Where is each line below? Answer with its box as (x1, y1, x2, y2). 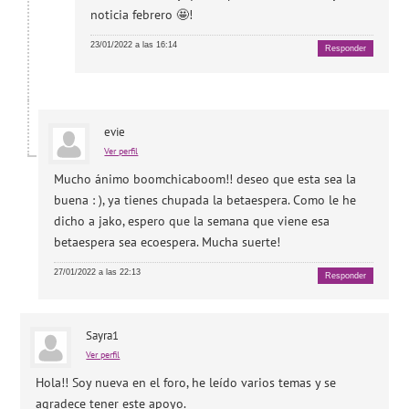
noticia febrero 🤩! (90, 6, 194, 24)
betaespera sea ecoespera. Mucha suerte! (54, 233, 281, 250)
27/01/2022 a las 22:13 (54, 267, 142, 277)
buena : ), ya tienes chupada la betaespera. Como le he (54, 191, 357, 208)
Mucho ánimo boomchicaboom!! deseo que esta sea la (54, 170, 357, 187)
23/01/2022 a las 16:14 (90, 40, 178, 50)
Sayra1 (86, 328, 120, 344)
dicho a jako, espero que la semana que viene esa (54, 212, 330, 229)
